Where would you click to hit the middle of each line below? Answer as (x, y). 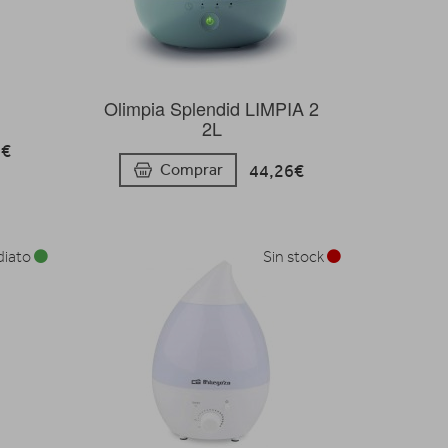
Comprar (192, 170)
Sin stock (294, 257)
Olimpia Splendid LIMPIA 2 (212, 107)
